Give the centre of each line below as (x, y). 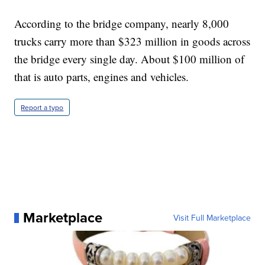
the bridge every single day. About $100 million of (130, 59)
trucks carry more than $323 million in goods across (132, 41)
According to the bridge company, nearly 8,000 (122, 24)
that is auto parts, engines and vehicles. (102, 77)
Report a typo (42, 108)
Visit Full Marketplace (212, 218)
